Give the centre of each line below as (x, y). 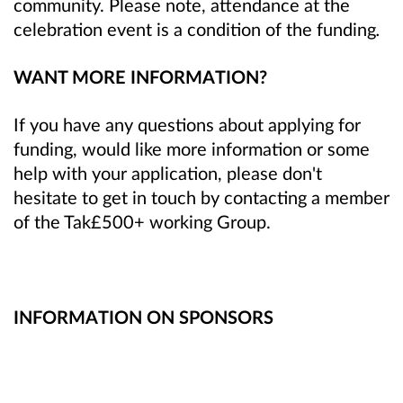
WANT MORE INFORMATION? (140, 76)
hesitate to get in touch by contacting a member (201, 197)
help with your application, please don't (168, 173)
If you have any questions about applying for (187, 125)
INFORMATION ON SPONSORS (143, 317)
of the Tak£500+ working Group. (142, 222)
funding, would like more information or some (192, 149)
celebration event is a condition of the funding (195, 28)
